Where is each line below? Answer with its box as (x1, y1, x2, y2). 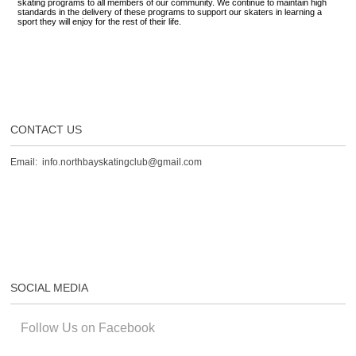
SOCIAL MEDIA (10, 281, 89, 294)
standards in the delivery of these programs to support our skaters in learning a (17, 7, 322, 17)
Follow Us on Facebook (20, 320, 158, 335)
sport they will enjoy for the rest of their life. (17, 17, 184, 27)
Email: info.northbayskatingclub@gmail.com (10, 157, 203, 168)
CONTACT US (10, 123, 83, 137)
